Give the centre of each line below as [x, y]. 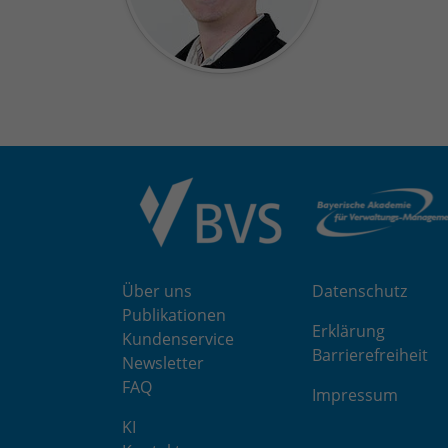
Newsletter [163, 362]
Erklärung [348, 330]
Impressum [355, 394]
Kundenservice [178, 338]
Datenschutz [359, 290]
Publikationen [174, 314]
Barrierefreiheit [370, 354]
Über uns [157, 290]
